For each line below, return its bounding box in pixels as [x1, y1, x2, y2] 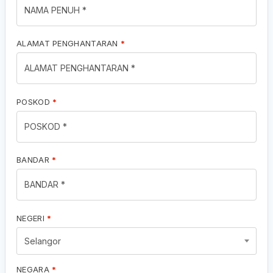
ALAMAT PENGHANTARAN [16, 38, 121, 48]
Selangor [24, 235, 61, 246]
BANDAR [16, 155, 52, 165]
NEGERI [16, 213, 48, 223]
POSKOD [16, 96, 53, 107]
